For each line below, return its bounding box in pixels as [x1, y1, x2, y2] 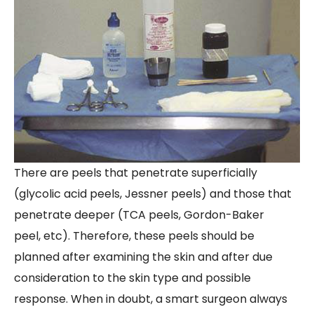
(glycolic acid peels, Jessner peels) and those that [14, 185, 292, 202]
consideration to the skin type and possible [14, 269, 251, 286]
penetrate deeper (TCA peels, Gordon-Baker [14, 206, 264, 223]
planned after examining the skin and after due [14, 248, 273, 265]
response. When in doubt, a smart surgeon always [14, 290, 287, 307]
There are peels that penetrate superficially [14, 164, 257, 181]
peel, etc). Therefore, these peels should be [14, 227, 254, 244]
